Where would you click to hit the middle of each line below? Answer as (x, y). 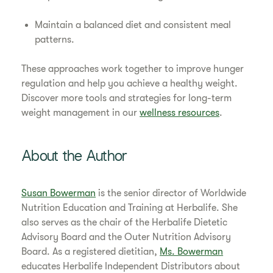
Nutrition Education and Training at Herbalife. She (130, 208)
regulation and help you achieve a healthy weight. (130, 84)
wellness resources (180, 113)
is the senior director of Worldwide (171, 193)
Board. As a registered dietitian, (91, 252)
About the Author (74, 158)
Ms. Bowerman (192, 252)
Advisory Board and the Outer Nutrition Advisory (126, 237)
